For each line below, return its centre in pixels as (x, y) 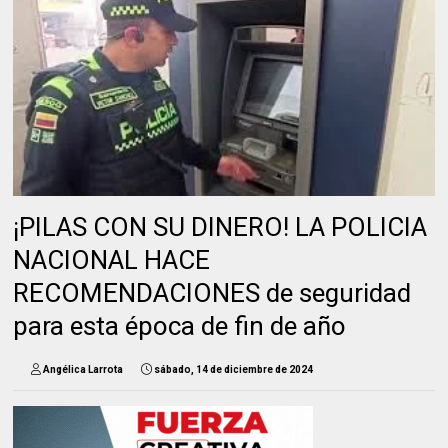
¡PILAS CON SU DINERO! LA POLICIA (220, 227)
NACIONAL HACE (112, 260)
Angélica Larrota (83, 370)
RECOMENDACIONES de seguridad (212, 293)
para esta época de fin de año (180, 326)
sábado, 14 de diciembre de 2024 (234, 370)
